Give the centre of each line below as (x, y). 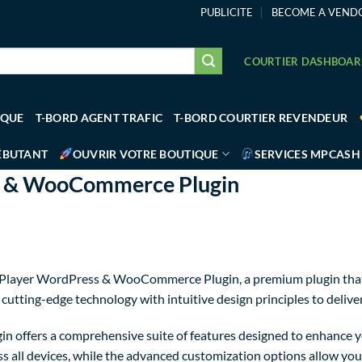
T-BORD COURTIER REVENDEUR (261, 118)
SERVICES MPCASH (307, 154)
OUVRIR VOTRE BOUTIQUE (145, 154)
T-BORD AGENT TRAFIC (99, 118)
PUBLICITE (227, 12)
